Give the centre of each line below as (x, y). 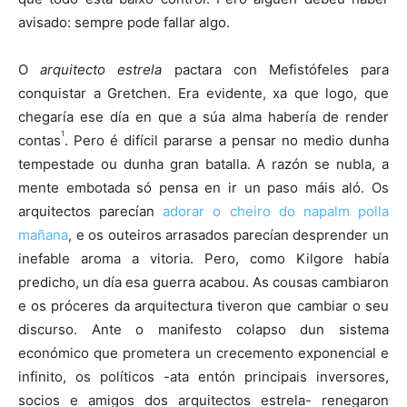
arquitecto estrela (101, 69)
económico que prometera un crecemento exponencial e (203, 352)
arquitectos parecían (91, 211)
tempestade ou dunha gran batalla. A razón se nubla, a (203, 164)
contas (40, 140)
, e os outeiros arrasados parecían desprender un (228, 234)
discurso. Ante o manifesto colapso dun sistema (203, 329)
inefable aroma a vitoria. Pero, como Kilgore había (203, 258)
